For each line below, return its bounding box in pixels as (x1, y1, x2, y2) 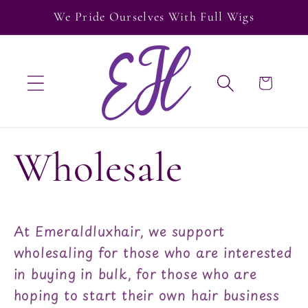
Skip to (25, 2, 78, 23)
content (25, 17, 82, 38)
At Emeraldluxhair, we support (13, 221, 225, 242)
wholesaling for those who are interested (13, 242, 293, 263)
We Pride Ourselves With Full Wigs (54, 9, 254, 24)
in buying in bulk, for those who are (13, 263, 257, 285)
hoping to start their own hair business (13, 285, 280, 306)
